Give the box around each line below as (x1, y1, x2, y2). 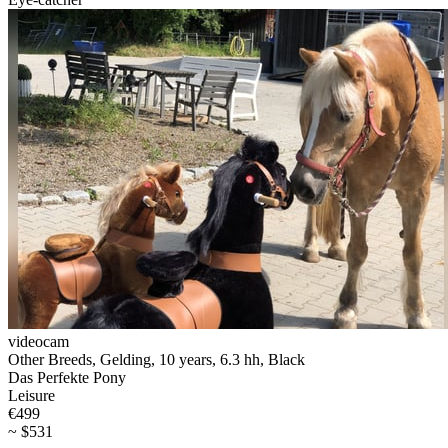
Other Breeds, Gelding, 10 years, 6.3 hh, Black (8, 350, 305, 368)
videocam (8, 332, 69, 350)
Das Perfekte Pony (8, 368, 126, 386)
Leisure (8, 386, 55, 404)
